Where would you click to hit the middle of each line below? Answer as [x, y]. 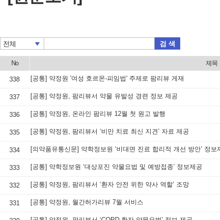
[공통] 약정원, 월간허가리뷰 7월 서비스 [87, 202]
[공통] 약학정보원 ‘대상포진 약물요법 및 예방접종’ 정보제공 [116, 167]
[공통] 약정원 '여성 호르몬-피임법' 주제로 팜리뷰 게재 [107, 78]
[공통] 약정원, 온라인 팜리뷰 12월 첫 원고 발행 [98, 114]
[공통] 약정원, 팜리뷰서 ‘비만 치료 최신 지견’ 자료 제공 [110, 131]
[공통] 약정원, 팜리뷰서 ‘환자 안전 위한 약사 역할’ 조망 [110, 184]
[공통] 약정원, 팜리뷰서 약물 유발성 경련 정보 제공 [104, 96]
